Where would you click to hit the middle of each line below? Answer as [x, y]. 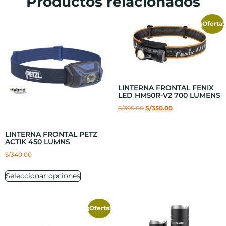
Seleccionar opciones [43, 176]
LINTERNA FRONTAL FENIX [166, 88]
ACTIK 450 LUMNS [38, 142]
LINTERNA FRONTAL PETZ [51, 134]
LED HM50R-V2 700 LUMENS [169, 96]
